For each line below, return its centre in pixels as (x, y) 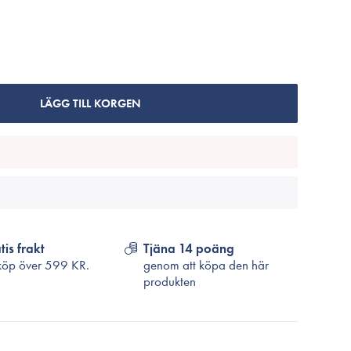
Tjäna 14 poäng (189, 248)
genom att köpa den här (206, 265)
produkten (170, 281)
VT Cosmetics (166, 97)
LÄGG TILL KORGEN (90, 103)
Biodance (156, 52)
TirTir (144, 29)
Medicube (158, 74)
